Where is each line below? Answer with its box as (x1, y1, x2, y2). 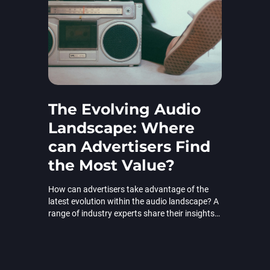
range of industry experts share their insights (48, 208, 215, 218)
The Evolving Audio (48, 99, 201, 118)
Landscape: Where (48, 118, 195, 137)
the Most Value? (48, 155, 175, 174)
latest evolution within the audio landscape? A (48, 196, 219, 206)
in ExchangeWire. (48, 220, 112, 230)
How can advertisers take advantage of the (48, 184, 209, 194)
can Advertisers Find (48, 137, 210, 155)
